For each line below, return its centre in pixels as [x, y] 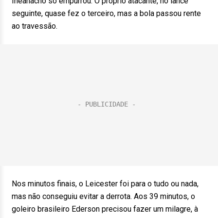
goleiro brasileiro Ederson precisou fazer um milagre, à [105, 209]
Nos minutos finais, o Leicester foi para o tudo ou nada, [105, 184]
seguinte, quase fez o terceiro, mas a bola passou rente [106, 13]
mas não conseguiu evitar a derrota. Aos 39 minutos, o [103, 196]
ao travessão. [35, 26]
